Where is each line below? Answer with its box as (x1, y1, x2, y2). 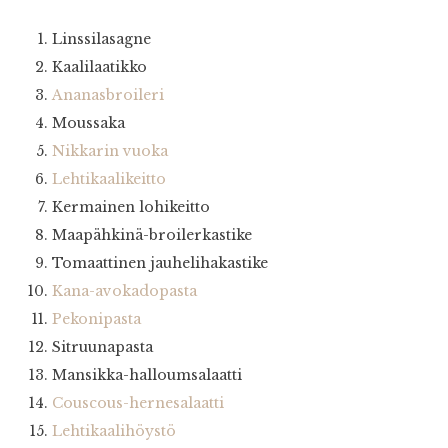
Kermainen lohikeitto (52, 198, 210, 217)
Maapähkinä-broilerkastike (52, 226, 252, 245)
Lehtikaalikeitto (52, 170, 166, 189)
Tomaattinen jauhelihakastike (52, 254, 268, 273)
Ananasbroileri (52, 86, 164, 105)
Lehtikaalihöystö (52, 422, 176, 441)
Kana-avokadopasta (52, 282, 197, 301)
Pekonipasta (52, 310, 141, 329)
